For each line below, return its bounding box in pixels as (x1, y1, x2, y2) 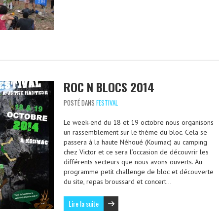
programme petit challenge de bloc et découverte (64, 167, 214, 176)
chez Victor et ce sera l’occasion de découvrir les (64, 147, 209, 156)
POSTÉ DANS (64, 98, 96, 108)
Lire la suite (69, 198, 99, 209)
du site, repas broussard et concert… (64, 177, 172, 186)
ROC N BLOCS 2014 (64, 78, 154, 96)
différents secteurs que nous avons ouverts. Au (64, 157, 202, 166)
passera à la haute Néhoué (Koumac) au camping (64, 138, 207, 147)
